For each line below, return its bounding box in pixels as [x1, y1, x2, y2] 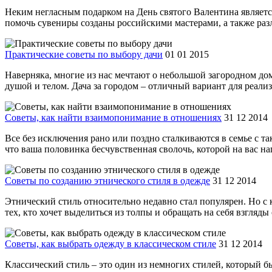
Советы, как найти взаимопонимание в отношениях [5, 112, 222, 123]
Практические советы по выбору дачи [5, 49, 163, 59]
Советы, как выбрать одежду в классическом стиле [5, 238, 216, 249]
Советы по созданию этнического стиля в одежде [5, 175, 210, 186]
